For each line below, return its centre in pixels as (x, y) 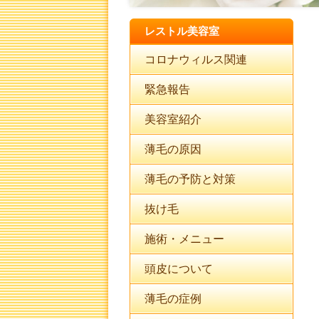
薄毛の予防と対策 (190, 179)
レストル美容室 (182, 31)
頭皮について (179, 269)
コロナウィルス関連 (196, 59)
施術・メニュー (184, 239)
